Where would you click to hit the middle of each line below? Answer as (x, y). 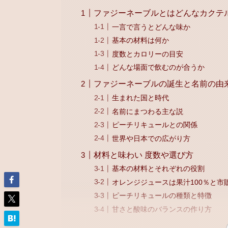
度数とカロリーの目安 (148, 54)
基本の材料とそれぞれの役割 (159, 169)
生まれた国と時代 (141, 97)
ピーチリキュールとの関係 (155, 125)
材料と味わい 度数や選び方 (144, 155)
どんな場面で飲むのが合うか (159, 67)
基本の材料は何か (141, 40)
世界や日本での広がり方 (151, 138)
